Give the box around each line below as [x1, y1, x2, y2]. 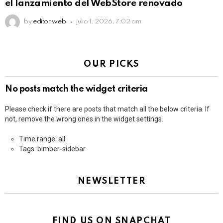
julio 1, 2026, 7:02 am [76, 18, 141, 25]
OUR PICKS [84, 60, 139, 69]
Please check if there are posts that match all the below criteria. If [5, 105, 210, 113]
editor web [32, 18, 66, 25]
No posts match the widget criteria [5, 85, 148, 94]
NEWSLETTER [77, 177, 146, 186]
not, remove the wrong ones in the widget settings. [5, 115, 163, 123]
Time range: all [19, 135, 65, 143]
